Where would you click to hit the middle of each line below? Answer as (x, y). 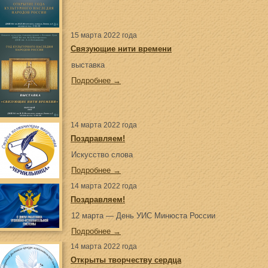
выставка (88, 65)
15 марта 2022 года (104, 35)
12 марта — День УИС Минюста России (143, 216)
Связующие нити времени (121, 49)
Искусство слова (102, 155)
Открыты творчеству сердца (126, 260)
